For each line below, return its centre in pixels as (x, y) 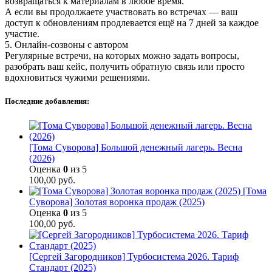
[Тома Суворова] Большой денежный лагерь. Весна (136, 147)
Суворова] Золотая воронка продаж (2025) (117, 202)
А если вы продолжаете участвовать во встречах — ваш (121, 12)
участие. (22, 34)
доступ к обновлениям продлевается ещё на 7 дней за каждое (132, 23)
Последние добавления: (47, 101)
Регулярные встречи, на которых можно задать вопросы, (122, 56)
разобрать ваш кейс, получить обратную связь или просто (125, 67)
